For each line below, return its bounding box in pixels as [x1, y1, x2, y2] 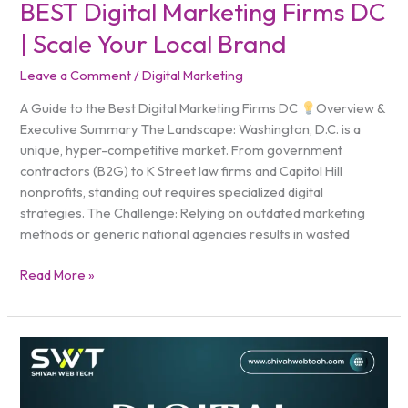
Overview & [316, 99, 386, 117]
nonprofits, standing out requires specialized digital [20, 183, 324, 201]
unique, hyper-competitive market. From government [20, 141, 343, 159]
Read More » [20, 266, 96, 284]
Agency [19, 379, 66, 397]
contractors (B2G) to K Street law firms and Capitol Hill [20, 162, 343, 180]
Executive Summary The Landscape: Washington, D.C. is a [20, 120, 362, 138]
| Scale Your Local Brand [20, 28, 287, 60]
